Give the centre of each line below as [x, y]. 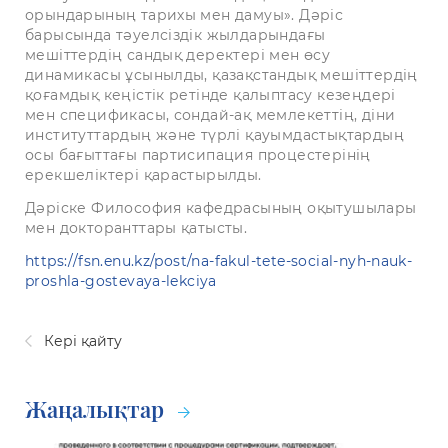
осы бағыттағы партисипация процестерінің [198, 155]
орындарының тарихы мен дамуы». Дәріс [184, 15]
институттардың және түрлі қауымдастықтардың [214, 135]
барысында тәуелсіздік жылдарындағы [175, 35]
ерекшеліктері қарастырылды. [143, 175]
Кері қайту [80, 341]
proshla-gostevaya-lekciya [121, 281]
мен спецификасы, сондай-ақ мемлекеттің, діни [210, 115]
